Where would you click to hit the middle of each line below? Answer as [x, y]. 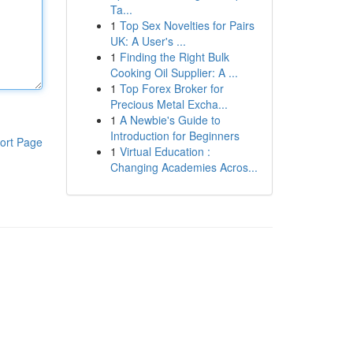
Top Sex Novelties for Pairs [187, 25]
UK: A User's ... [148, 41]
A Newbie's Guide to [170, 120]
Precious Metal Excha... [169, 104]
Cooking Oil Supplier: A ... [174, 72]
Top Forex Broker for [171, 88]
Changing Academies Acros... [184, 167]
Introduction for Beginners [175, 136]
